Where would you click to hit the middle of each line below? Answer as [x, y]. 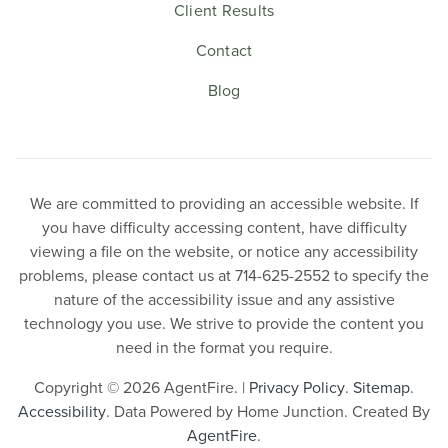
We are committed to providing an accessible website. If [224, 202]
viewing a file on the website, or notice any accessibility [224, 250]
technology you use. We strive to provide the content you [224, 322]
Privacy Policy [297, 386]
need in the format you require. [224, 346]
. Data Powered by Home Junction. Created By [268, 410]
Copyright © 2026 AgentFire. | [141, 386]
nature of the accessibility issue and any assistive [224, 298]
